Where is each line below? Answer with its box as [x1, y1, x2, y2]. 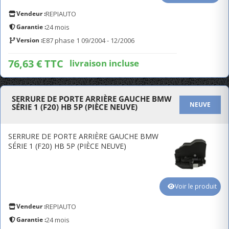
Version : [16, 36, 42, 44]
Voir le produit [175, 182, 217, 191]
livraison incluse [70, 57, 139, 69]
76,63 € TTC [8, 57, 63, 71]
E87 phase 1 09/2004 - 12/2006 [42, 36, 134, 45]
